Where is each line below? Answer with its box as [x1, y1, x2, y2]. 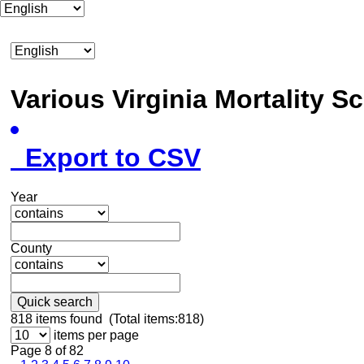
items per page [54, 327, 139, 342]
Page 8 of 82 [11, 343, 84, 357]
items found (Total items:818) [32, 311, 204, 326]
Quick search [17, 294, 93, 309]
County [11, 240, 52, 255]
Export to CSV [11, 143, 201, 173]
